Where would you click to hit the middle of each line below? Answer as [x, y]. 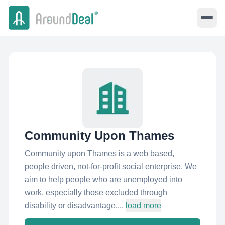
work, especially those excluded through [96, 193]
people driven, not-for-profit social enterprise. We [111, 166]
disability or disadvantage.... [74, 206]
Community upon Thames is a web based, [99, 153]
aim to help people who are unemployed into [103, 180]
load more [143, 206]
